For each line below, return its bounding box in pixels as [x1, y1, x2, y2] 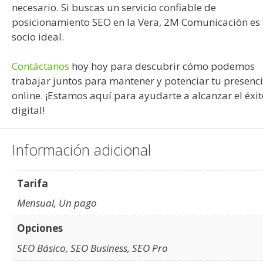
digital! [12, 103, 45, 117]
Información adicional [12, 140, 151, 160]
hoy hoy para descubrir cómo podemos [69, 59, 255, 73]
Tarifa [16, 176, 48, 190]
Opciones [16, 221, 63, 235]
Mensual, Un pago [16, 196, 97, 210]
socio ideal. [12, 30, 64, 44]
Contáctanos [12, 59, 69, 73]
